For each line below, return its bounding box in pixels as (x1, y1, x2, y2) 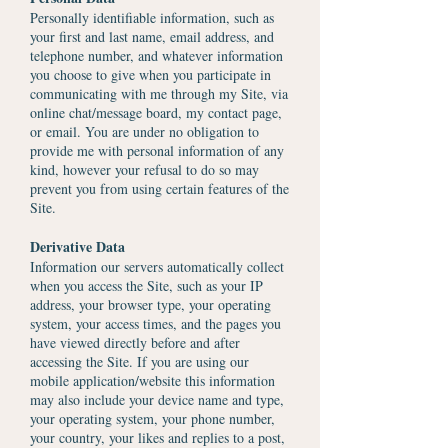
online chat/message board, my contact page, (30, 103, 282, 122)
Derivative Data (30, 236, 125, 257)
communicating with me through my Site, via (30, 84, 288, 103)
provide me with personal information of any (30, 141, 284, 160)
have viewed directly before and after (30, 333, 240, 352)
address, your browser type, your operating (30, 295, 271, 314)
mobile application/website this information (30, 371, 275, 390)
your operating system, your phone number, (30, 409, 275, 428)
